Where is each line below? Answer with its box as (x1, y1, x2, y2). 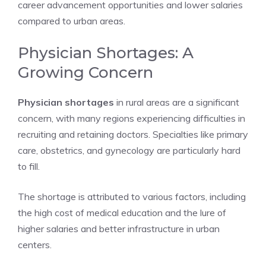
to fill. (18, 160, 40, 172)
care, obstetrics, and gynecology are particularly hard (18, 144, 240, 156)
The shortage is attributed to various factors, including (18, 191, 246, 202)
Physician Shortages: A (18, 43, 194, 62)
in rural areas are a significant (114, 96, 239, 108)
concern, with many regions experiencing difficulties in (18, 112, 245, 124)
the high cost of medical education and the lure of (18, 207, 226, 218)
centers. (18, 239, 52, 251)
